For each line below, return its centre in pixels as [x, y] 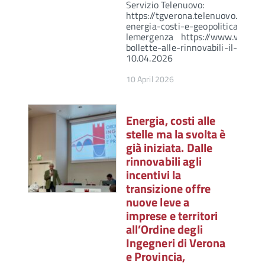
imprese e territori [172, 216]
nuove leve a [158, 202]
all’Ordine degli [164, 230]
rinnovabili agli [164, 161]
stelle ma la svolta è [176, 134]
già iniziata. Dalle [169, 148]
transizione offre [168, 189]
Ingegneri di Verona [176, 243]
